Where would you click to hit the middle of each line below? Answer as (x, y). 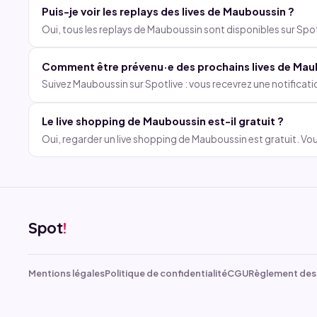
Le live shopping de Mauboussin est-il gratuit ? (162, 121)
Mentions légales (67, 273)
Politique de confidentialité (166, 273)
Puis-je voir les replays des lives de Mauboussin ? (168, 11)
